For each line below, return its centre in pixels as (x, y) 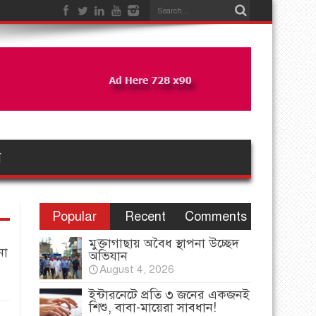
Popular (75, 217)
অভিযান (108, 256)
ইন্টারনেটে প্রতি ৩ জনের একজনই (169, 295)
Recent (145, 217)
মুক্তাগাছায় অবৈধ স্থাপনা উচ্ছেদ (164, 243)
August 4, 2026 (137, 269)
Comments (215, 217)
